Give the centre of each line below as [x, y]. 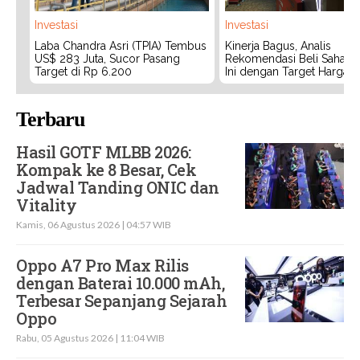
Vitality [46, 205]
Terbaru [50, 119]
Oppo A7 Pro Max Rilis [102, 265]
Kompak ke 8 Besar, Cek [106, 169]
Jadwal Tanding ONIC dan [118, 187]
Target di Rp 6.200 [83, 72]
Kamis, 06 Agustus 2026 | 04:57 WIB [94, 224]
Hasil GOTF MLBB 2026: [104, 151]
